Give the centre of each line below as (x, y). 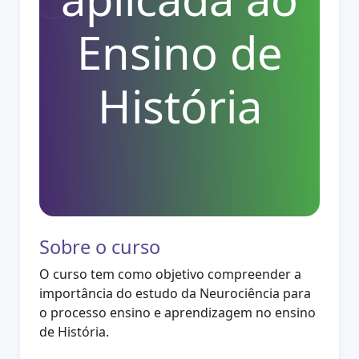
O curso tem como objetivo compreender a (171, 274)
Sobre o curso (100, 247)
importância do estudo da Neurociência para (175, 293)
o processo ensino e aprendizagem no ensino (178, 313)
